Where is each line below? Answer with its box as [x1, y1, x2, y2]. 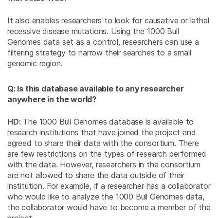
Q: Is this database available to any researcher [7, 84, 184, 94]
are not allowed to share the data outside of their [7, 170, 185, 181]
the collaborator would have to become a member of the [7, 202, 211, 213]
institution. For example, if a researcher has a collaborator [7, 181, 211, 191]
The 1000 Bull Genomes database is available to [20, 117, 194, 127]
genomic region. [7, 58, 63, 69]
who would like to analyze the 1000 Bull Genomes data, [7, 192, 204, 202]
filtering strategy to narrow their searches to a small [7, 48, 191, 58]
